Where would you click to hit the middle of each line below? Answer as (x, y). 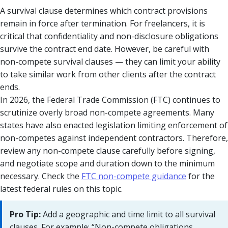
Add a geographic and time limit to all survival (128, 214)
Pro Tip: (25, 214)
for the (201, 176)
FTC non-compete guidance (134, 176)
